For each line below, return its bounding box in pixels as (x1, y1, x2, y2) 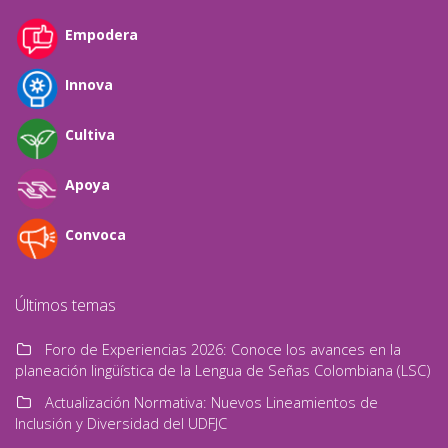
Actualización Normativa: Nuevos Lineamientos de (45, 391, 378, 412)
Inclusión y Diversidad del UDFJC (15, 412, 227, 433)
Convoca (65, 224, 126, 244)
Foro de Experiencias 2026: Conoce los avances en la (45, 338, 401, 359)
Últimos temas (15, 293, 116, 316)
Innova (65, 74, 113, 94)
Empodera (65, 24, 138, 44)
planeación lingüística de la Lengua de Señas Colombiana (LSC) (15, 359, 430, 380)
